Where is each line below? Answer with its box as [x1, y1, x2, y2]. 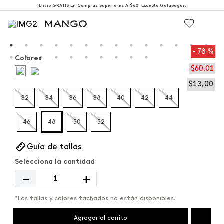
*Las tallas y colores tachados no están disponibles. [15, 194, 176, 202]
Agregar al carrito [74, 214, 127, 221]
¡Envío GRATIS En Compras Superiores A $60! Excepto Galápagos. [37, 2, 186, 8]
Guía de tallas [27, 142, 81, 151]
